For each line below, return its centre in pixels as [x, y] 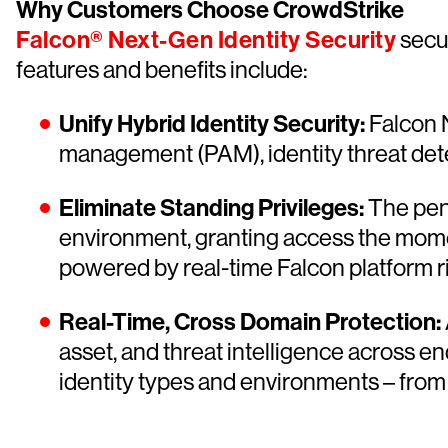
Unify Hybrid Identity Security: [212, 124]
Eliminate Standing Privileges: [211, 208]
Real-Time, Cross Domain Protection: [250, 322]
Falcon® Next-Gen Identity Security [206, 40]
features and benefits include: [162, 69]
